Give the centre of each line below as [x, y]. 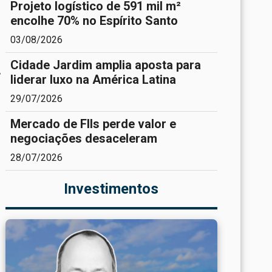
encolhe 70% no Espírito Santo [94, 20]
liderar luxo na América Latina [93, 79]
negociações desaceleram [83, 138]
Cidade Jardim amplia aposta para [105, 65]
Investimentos [111, 189]
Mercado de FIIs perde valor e [93, 124]
